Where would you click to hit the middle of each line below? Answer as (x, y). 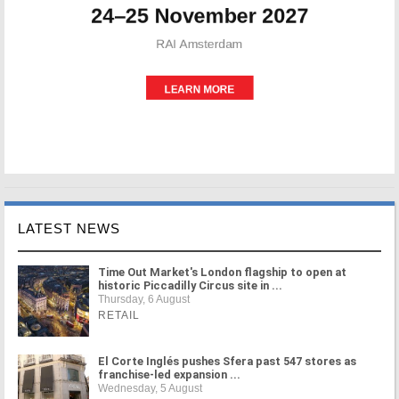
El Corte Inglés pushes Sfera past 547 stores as (227, 361)
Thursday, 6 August (144, 299)
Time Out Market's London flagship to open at (222, 272)
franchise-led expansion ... (169, 375)
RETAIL (119, 315)
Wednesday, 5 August (150, 388)
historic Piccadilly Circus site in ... (190, 285)
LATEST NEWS (69, 228)
